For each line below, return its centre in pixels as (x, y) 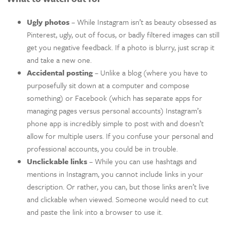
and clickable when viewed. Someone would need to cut (118, 199)
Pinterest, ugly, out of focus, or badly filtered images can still (123, 34)
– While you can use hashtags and (142, 161)
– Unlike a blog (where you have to (150, 72)
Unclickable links (57, 161)
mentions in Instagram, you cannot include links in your (115, 174)
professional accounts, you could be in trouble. (103, 148)
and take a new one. (61, 60)
